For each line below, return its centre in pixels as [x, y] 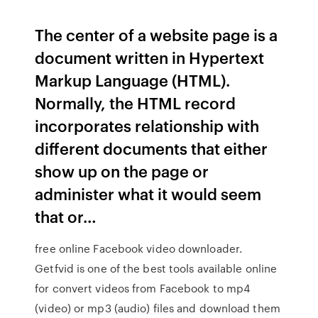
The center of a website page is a [157, 34]
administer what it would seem [148, 193]
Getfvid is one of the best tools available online [156, 268]
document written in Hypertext [150, 57]
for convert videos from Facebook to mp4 [143, 288]
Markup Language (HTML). [133, 80]
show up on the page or [122, 171]
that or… [66, 216]
